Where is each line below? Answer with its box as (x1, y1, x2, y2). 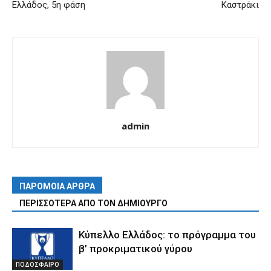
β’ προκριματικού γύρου (79, 243, 192, 255)
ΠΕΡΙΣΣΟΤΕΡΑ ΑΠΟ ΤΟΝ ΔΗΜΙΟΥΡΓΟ (19, 198, 168, 209)
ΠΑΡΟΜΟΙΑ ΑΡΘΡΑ (19, 181, 95, 192)
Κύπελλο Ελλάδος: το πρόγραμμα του (79, 229, 256, 241)
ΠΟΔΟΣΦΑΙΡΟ (16, 260, 59, 269)
